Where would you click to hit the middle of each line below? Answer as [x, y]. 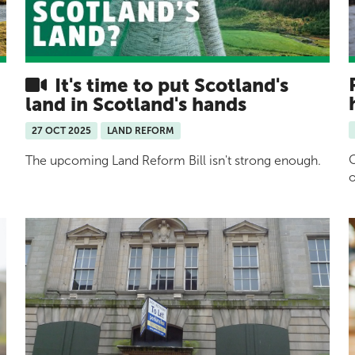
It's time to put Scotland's [169, 86]
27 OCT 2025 [61, 131]
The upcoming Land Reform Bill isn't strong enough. [173, 161]
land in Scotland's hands [136, 105]
